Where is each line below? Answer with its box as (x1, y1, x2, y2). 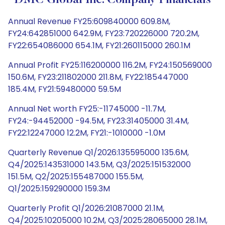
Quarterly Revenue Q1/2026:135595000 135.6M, (8, 147, 189, 158)
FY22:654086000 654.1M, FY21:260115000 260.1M (8, 40, 190, 51)
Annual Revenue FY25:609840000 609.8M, (8, 16, 170, 27)
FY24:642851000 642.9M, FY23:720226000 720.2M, (8, 28, 199, 39)
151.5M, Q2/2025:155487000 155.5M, (8, 171, 144, 182)
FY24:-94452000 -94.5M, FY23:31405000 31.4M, (8, 115, 189, 127)
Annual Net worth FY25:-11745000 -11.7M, (8, 103, 166, 115)
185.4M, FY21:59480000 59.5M (8, 83, 121, 95)
